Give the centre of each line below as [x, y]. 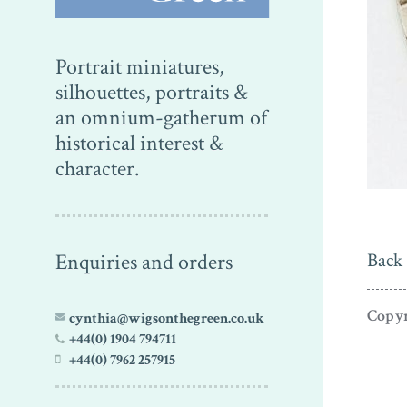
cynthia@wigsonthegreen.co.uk [166, 318]
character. [97, 169]
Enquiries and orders [144, 262]
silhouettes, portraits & [152, 92]
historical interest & [139, 143]
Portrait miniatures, [140, 67]
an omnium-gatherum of [161, 118]
